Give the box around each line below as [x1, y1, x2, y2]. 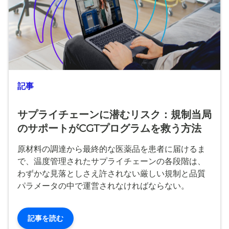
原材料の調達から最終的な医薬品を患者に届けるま [17, 144, 205, 154]
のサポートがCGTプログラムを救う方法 [17, 122, 201, 134]
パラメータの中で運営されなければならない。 [17, 180, 189, 191]
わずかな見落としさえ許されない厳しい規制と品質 [17, 168, 205, 178]
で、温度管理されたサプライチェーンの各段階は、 [17, 156, 205, 166]
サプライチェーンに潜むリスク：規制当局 [17, 108, 212, 121]
